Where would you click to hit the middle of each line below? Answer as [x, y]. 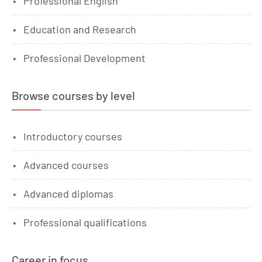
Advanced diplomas [68, 194]
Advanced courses [66, 165]
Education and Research [80, 29]
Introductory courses [73, 136]
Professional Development [85, 58]
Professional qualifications [85, 222]
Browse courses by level [73, 95]
